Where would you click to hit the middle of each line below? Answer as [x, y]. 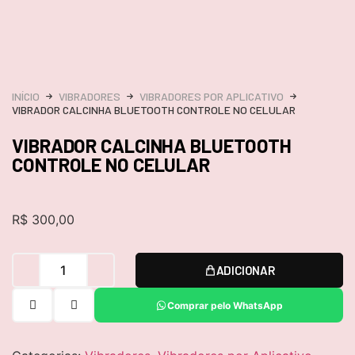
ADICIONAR [245, 270]
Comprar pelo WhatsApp [225, 305]
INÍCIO [26, 97]
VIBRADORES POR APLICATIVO [212, 97]
